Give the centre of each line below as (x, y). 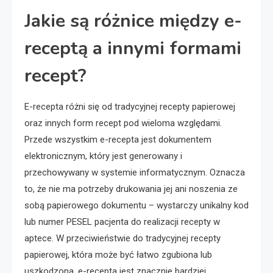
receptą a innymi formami (133, 48)
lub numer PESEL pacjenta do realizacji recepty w (122, 222)
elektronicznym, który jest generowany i (103, 156)
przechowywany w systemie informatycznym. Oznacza (135, 172)
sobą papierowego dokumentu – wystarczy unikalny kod (136, 205)
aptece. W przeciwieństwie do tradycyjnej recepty (122, 238)
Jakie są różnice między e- (133, 21)
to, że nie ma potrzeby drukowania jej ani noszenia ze (131, 189)
